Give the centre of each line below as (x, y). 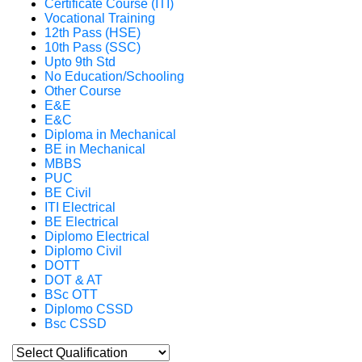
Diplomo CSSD (89, 309)
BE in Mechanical (95, 149)
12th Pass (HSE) (93, 33)
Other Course (83, 91)
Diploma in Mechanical (110, 135)
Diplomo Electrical (97, 236)
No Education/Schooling (114, 76)
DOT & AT (74, 280)
